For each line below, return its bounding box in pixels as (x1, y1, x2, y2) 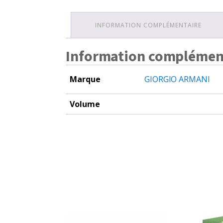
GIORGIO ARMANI (144, 74, 210, 85)
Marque (70, 74, 101, 85)
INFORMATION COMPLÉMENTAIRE (95, 21, 202, 30)
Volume (70, 99, 100, 110)
